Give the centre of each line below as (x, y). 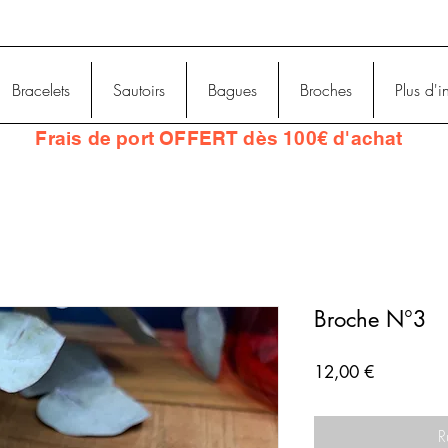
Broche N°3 (370, 319)
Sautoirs (139, 90)
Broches (326, 90)
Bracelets (41, 90)
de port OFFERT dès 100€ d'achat (242, 138)
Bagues (232, 90)
